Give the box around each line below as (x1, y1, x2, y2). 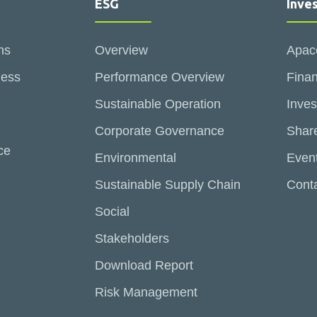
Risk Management (95, 285, 197, 299)
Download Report (95, 258, 193, 272)
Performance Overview (95, 70, 224, 84)
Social (95, 204, 129, 219)
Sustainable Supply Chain (95, 178, 241, 192)
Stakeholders (95, 231, 169, 246)
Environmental (95, 151, 176, 165)
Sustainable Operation (95, 97, 221, 111)
